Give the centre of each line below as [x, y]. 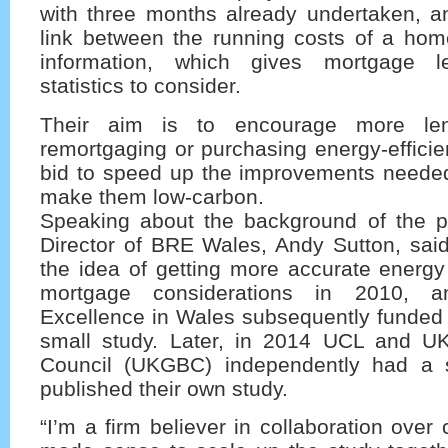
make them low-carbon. [152, 196]
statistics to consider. [140, 86]
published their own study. [164, 388]
